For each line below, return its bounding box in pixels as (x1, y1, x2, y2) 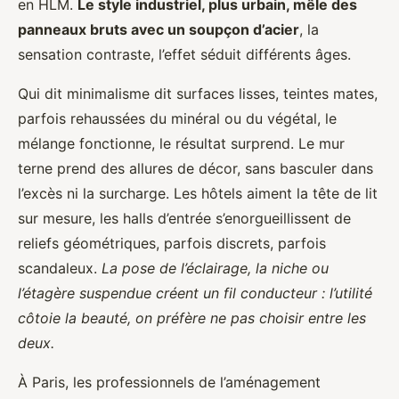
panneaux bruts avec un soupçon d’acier (18, 20, 299, 38)
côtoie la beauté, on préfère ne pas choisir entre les (18, 308, 366, 327)
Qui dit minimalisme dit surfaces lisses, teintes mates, (18, 84, 378, 102)
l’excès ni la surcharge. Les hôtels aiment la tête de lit (18, 183, 378, 202)
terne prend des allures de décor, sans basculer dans (18, 159, 373, 177)
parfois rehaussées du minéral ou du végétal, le (18, 109, 337, 127)
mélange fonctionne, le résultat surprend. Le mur (18, 134, 345, 152)
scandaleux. (18, 258, 102, 277)
